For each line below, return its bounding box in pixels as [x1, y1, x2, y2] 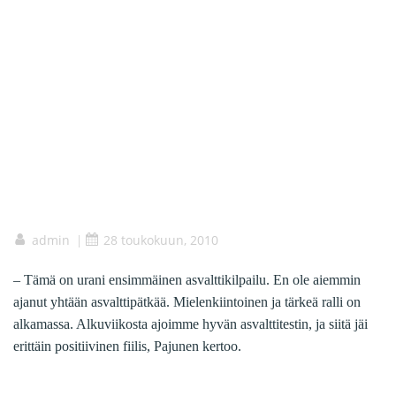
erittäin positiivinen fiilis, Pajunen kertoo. [13, 339, 241, 354]
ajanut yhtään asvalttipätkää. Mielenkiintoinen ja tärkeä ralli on [13, 294, 361, 310]
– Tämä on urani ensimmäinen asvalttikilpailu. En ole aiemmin [13, 272, 361, 288]
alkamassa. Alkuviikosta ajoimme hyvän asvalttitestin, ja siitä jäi [13, 316, 368, 332]
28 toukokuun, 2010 [103, 232, 218, 249]
